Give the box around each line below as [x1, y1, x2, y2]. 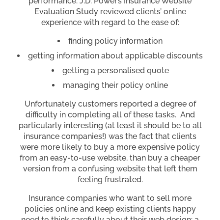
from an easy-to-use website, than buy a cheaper [20, 153, 200, 163]
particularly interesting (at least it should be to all [18, 120, 202, 130]
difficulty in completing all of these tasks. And [25, 110, 195, 119]
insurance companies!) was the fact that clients [24, 131, 196, 141]
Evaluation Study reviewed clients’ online [34, 6, 186, 16]
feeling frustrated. [77, 174, 143, 184]
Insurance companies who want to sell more [28, 193, 192, 203]
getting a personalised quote [62, 65, 169, 75]
